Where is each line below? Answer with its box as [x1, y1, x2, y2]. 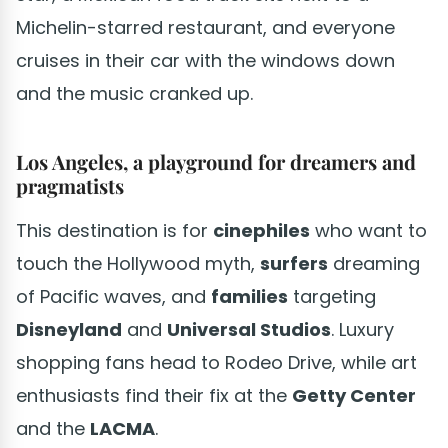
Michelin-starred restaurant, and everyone [16, 14, 395, 40]
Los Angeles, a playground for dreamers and [16, 147, 416, 175]
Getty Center [292, 382, 416, 408]
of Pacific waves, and [16, 283, 211, 309]
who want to [310, 217, 427, 243]
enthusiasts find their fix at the [16, 382, 292, 408]
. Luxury [331, 316, 394, 342]
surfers [260, 250, 328, 276]
